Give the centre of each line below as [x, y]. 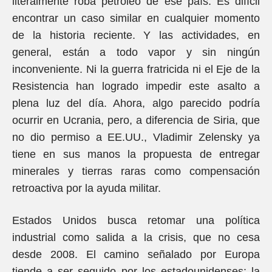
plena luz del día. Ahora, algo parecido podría [136, 103]
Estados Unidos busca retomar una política [136, 220]
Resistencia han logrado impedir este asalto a [136, 86]
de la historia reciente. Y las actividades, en [136, 35]
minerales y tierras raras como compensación [136, 171]
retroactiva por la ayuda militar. [87, 188]
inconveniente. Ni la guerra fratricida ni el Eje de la [136, 69]
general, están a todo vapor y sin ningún [136, 52]
